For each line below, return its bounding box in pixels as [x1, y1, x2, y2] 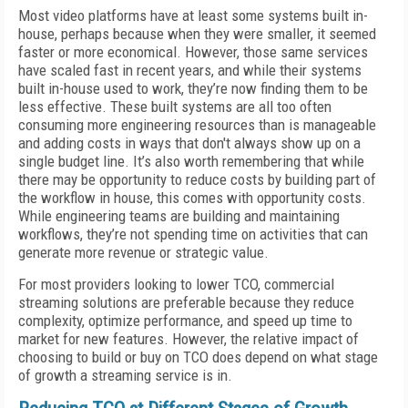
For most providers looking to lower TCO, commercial [18, 275, 334, 293]
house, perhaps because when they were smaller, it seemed [18, 25, 376, 43]
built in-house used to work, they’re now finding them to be [18, 79, 368, 97]
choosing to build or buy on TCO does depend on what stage [18, 348, 378, 366]
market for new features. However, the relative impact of [18, 330, 359, 348]
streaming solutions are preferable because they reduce [18, 293, 354, 311]
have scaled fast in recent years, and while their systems [18, 61, 362, 79]
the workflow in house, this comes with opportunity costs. [18, 189, 366, 207]
